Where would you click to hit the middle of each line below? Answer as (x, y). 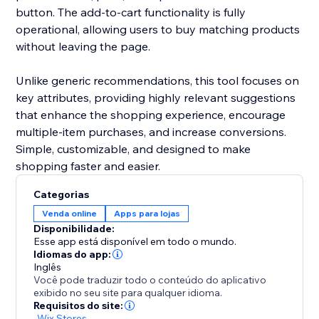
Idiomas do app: (73, 255)
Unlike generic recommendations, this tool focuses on (158, 81)
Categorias (62, 195)
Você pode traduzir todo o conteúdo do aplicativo (150, 280)
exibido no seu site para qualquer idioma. (128, 293)
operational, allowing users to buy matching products (158, 30)
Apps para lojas (147, 214)
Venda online (70, 214)
